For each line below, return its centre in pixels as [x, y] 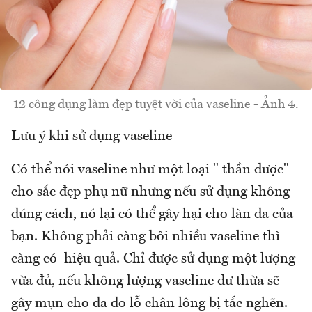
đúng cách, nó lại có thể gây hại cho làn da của [152, 214]
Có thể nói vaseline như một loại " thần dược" [150, 170]
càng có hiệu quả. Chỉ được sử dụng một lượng [153, 259]
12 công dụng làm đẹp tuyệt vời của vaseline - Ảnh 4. [156, 104]
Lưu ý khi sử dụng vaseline [92, 136]
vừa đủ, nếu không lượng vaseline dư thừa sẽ [145, 281]
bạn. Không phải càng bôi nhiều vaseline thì [146, 236]
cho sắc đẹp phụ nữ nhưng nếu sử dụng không [150, 192]
